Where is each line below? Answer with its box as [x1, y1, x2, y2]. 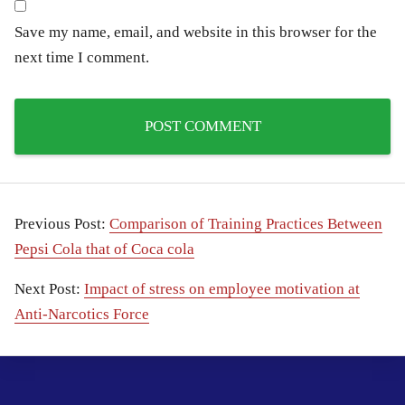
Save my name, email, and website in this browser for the [14, 24, 377, 42]
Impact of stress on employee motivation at [84, 280, 360, 298]
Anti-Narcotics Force [14, 306, 149, 324]
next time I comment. [14, 49, 149, 67]
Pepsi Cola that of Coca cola [14, 240, 194, 259]
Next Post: [14, 280, 84, 298]
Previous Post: [14, 215, 109, 233]
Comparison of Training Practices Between [109, 215, 382, 233]
